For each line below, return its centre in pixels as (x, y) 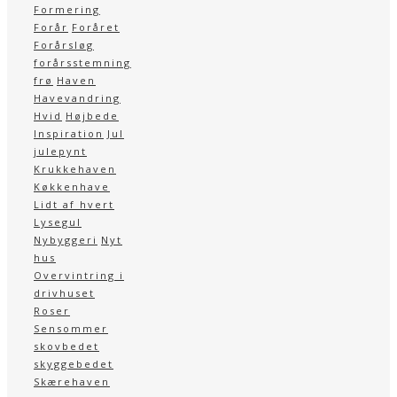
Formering (67, 10)
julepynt (60, 152)
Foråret (96, 27)
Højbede (92, 116)
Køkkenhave (72, 187)
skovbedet (66, 346)
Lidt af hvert (74, 205)
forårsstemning (82, 63)
